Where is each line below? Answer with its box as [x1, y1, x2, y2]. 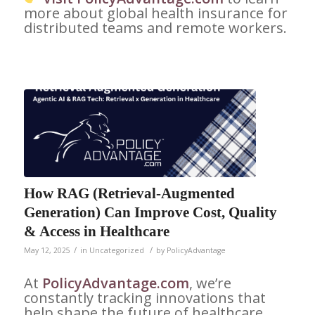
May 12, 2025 [23, 245, 70, 256]
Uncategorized [89, 245, 144, 256]
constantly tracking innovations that [23, 288, 266, 308]
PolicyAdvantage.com [41, 274, 189, 293]
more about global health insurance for [23, 3, 288, 22]
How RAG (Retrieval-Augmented [23, 185, 235, 202]
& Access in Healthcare [23, 223, 169, 240]
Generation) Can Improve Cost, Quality [23, 204, 277, 221]
